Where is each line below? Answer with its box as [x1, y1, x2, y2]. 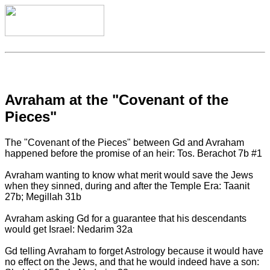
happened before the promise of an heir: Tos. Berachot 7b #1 [5, 148, 262, 159]
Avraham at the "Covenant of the [5, 91, 228, 108]
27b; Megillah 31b [5, 191, 81, 202]
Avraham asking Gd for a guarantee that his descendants [5, 213, 246, 224]
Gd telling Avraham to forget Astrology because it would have [5, 245, 263, 256]
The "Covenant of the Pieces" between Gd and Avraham [5, 137, 244, 148]
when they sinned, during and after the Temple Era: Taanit [5, 180, 250, 191]
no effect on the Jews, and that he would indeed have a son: [5, 256, 259, 267]
